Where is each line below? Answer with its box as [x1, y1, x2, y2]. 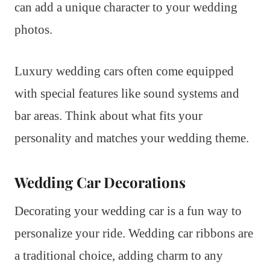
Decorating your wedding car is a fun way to [14, 203, 242, 218]
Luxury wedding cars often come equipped [14, 63, 234, 78]
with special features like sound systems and [14, 86, 239, 101]
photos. [14, 22, 52, 37]
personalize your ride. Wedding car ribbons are [14, 225, 253, 240]
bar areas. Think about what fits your [14, 108, 202, 123]
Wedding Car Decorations [14, 172, 186, 192]
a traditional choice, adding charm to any [14, 248, 223, 263]
